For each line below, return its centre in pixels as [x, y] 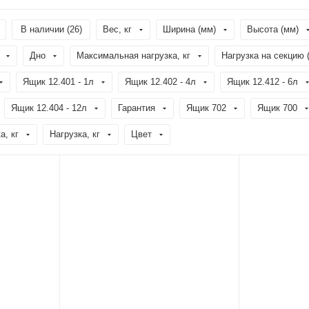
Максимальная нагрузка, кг [133, 56]
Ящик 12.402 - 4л [160, 82]
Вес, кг [117, 29]
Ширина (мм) [189, 29]
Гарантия [137, 108]
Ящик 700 [277, 108]
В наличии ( [45, 29]
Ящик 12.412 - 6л [262, 82]
